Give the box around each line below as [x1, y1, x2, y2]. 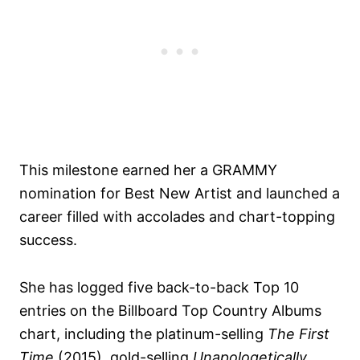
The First [268, 325, 329, 343]
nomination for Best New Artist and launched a [19, 185, 340, 202]
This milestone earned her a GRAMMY [19, 162, 277, 179]
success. [19, 231, 77, 249]
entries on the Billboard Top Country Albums [19, 302, 321, 320]
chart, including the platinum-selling [19, 325, 268, 343]
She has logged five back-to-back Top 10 [19, 279, 299, 297]
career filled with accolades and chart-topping [19, 208, 335, 226]
